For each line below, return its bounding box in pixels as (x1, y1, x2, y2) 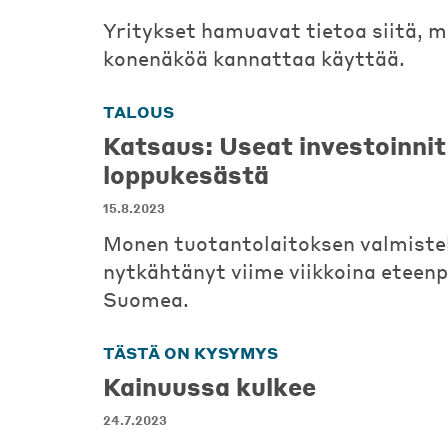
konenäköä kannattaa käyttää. (103, 45, 405, 71)
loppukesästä (103, 159, 269, 190)
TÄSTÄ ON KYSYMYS (103, 342, 278, 363)
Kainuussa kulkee (103, 371, 316, 402)
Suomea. (103, 286, 189, 312)
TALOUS (103, 101, 174, 122)
